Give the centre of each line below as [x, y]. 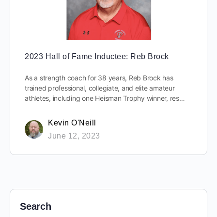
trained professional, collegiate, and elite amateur [100, 88]
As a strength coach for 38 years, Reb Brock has [99, 78]
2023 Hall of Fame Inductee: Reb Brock [97, 57]
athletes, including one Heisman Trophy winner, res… [105, 98]
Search [36, 207]
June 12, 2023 [74, 136]
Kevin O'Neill [72, 123]
